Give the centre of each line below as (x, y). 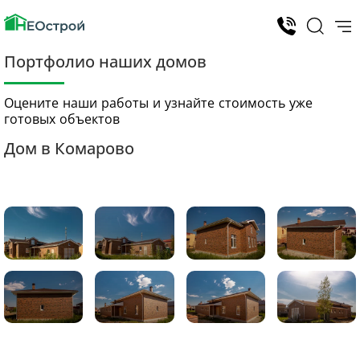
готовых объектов (62, 119)
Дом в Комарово (69, 148)
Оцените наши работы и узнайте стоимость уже (158, 103)
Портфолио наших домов (105, 61)
